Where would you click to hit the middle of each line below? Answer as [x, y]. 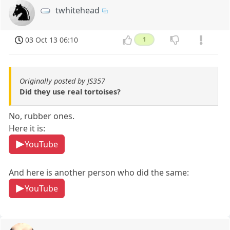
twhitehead [78, 10]
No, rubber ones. [42, 116]
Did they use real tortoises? [70, 92]
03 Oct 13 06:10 [52, 40]
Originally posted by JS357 [62, 81]
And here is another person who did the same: [99, 173]
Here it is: [27, 129]
